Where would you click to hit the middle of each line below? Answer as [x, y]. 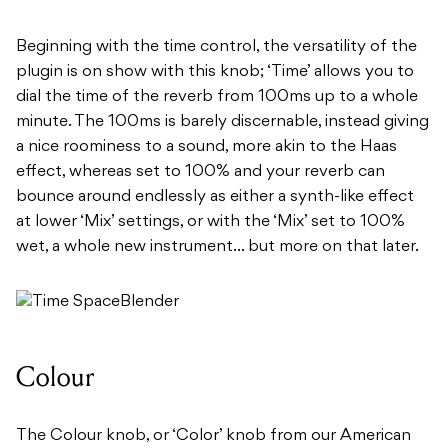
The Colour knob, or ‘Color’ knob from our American [213, 435]
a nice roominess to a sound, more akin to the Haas [206, 147]
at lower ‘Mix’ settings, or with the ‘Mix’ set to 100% [210, 222]
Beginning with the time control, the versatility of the [216, 47]
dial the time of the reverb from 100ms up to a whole [217, 97]
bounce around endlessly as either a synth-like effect [215, 197]
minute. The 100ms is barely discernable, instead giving [222, 122]
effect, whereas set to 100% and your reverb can [200, 172]
